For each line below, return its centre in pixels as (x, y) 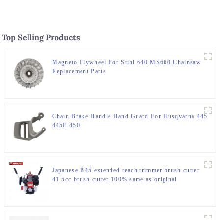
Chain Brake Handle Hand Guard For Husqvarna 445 (130, 117)
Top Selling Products (41, 38)
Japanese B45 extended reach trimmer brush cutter (126, 171)
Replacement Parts (79, 71)
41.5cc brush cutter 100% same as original (115, 179)
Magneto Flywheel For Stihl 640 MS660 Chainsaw (127, 63)
